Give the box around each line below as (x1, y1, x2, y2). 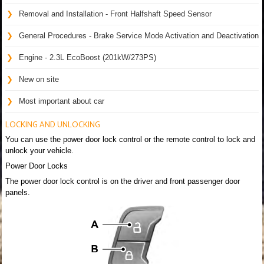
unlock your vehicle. (5, 146, 74, 155)
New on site (19, 74, 59, 84)
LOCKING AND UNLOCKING (5, 118, 100, 132)
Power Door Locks (5, 161, 68, 170)
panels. (5, 187, 30, 197)
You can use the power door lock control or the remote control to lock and (5, 134, 255, 144)
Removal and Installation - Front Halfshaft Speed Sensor (19, 9, 212, 18)
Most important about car (19, 96, 104, 105)
